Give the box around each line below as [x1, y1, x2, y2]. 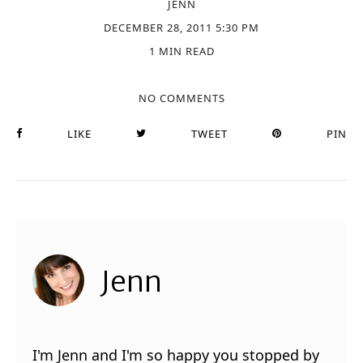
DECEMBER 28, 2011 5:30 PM [104, 20, 259, 35]
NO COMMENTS [138, 91, 225, 105]
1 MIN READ [148, 44, 215, 58]
